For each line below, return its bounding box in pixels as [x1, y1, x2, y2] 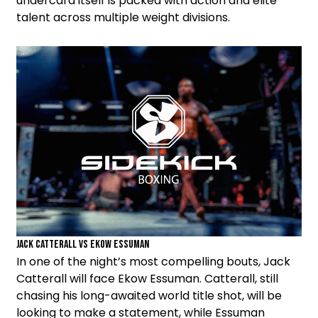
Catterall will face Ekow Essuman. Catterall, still [16, 270, 278, 287]
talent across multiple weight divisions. [16, 9, 230, 26]
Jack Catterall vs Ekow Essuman [16, 238, 149, 252]
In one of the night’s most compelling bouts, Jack [16, 253, 290, 270]
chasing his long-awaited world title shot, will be [16, 287, 282, 305]
